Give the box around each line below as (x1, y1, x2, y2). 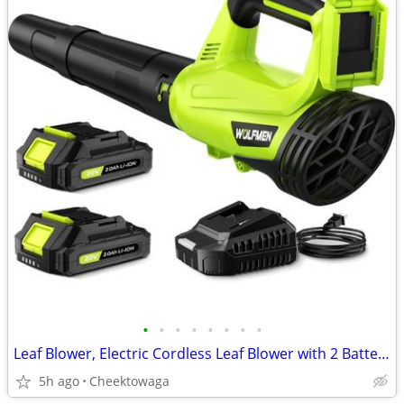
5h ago (39, 372, 79, 390)
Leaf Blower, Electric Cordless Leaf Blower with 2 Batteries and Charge (378, 344, 390, 363)
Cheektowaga (89, 372, 170, 390)
